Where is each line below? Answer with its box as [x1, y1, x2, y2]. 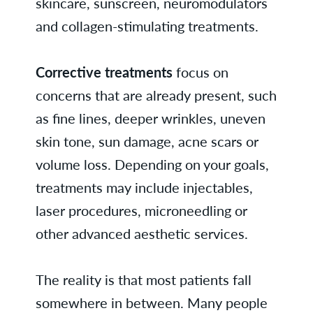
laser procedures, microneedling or [35, 200, 247, 221]
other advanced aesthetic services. [35, 223, 248, 244]
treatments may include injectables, [35, 177, 253, 198]
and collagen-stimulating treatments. [35, 15, 259, 36]
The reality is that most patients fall [35, 269, 252, 290]
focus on [172, 61, 228, 82]
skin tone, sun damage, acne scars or [35, 131, 259, 152]
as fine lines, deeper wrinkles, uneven [35, 108, 265, 129]
